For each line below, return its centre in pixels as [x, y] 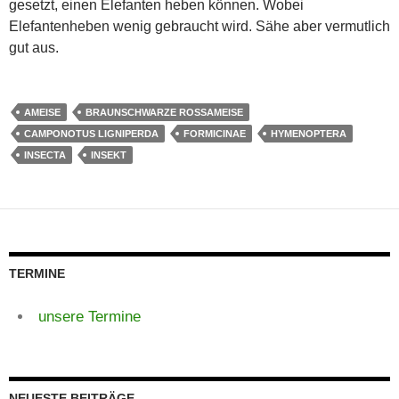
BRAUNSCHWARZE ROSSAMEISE [164, 112]
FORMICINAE [215, 133]
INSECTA [45, 155]
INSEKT [109, 155]
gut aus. [34, 47]
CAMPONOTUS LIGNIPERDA [91, 133]
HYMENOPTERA [309, 133]
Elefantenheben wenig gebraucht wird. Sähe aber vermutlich [199, 26]
